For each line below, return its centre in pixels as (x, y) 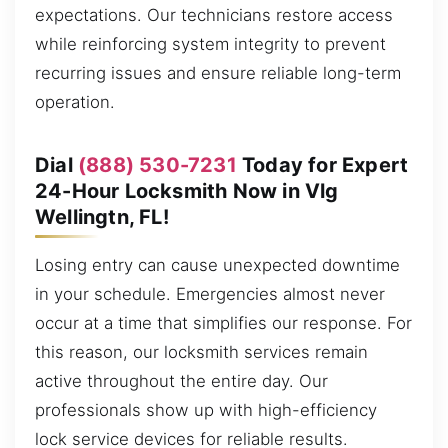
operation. (75, 102)
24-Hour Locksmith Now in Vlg (187, 191)
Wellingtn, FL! (102, 217)
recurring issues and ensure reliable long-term (218, 73)
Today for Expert (322, 165)
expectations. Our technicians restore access (214, 15)
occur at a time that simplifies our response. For (223, 323)
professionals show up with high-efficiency (206, 410)
